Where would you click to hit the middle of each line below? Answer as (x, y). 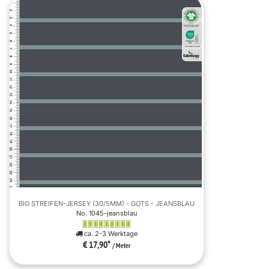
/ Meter (121, 246)
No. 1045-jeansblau (107, 213)
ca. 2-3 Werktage (110, 234)
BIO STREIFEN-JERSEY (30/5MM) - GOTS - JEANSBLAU (107, 204)
